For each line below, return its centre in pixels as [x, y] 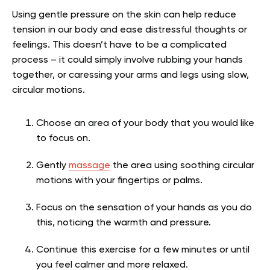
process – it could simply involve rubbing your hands [127, 61]
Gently [52, 166]
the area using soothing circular [182, 166]
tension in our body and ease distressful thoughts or [130, 30]
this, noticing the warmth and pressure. [124, 223]
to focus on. [63, 139]
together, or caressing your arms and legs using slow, [130, 76]
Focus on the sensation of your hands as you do [144, 208]
